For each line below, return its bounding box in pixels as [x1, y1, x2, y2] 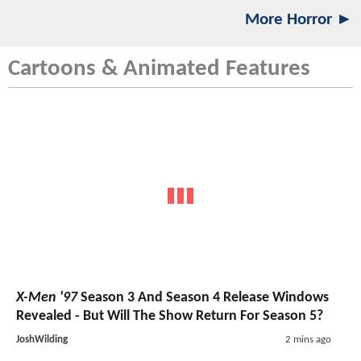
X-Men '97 [16, 290, 77, 306]
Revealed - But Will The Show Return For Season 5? [16, 309, 323, 325]
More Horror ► [245, 10, 353, 28]
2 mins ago [284, 334, 331, 346]
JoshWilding [16, 334, 68, 346]
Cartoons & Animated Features [8, 56, 310, 81]
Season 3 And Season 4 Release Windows [77, 290, 329, 306]
